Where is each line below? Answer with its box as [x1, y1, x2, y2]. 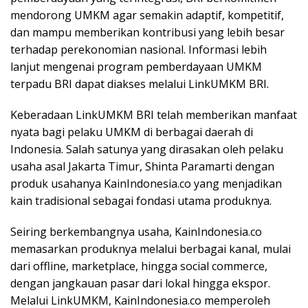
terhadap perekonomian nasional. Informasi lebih [10, 42, 267, 58]
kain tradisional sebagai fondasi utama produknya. [10, 193, 272, 209]
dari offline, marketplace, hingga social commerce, [10, 258, 267, 274]
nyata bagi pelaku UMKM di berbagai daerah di [10, 124, 253, 140]
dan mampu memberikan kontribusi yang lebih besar [10, 25, 285, 41]
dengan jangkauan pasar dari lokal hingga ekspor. [10, 276, 270, 291]
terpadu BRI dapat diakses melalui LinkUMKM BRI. [10, 76, 269, 92]
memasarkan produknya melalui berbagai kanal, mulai [10, 241, 291, 257]
